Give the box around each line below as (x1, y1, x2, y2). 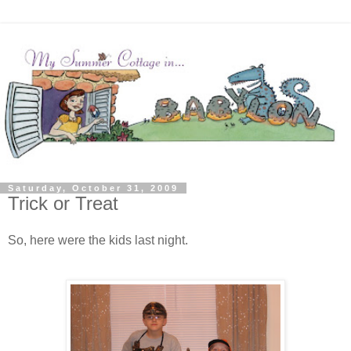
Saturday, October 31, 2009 (8, 183, 179, 193)
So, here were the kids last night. (8, 233, 188, 248)
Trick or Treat (8, 192, 118, 214)
